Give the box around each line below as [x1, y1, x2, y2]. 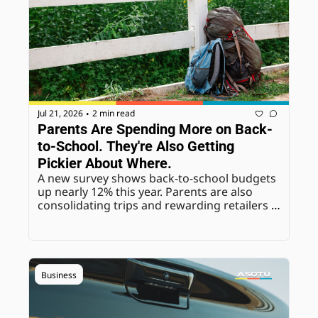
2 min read [92, 107, 135, 120]
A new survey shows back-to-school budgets [38, 170, 276, 186]
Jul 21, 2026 [38, 107, 83, 120]
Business [41, 268, 77, 281]
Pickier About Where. [38, 154, 172, 172]
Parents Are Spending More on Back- [38, 120, 273, 138]
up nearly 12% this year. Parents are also [38, 183, 253, 199]
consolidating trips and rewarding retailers [38, 197, 268, 213]
